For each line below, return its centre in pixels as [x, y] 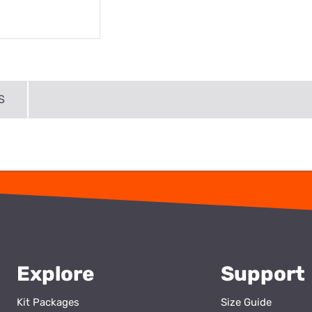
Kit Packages [48, 302]
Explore [55, 273]
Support [263, 273]
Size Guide [246, 302]
